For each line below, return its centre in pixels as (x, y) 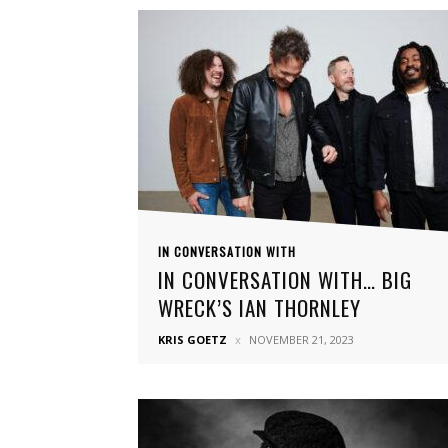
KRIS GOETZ (192, 339)
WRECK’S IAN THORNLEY (259, 307)
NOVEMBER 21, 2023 (301, 339)
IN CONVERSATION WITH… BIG (285, 279)
